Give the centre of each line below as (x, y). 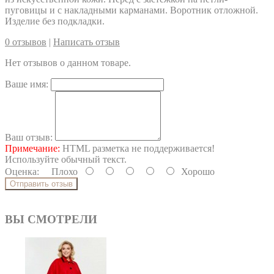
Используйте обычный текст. (66, 159)
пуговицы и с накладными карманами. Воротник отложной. (131, 10)
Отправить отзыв (41, 183)
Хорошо (195, 171)
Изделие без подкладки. (55, 21)
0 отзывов (26, 42)
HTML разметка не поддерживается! (137, 148)
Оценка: (22, 171)
